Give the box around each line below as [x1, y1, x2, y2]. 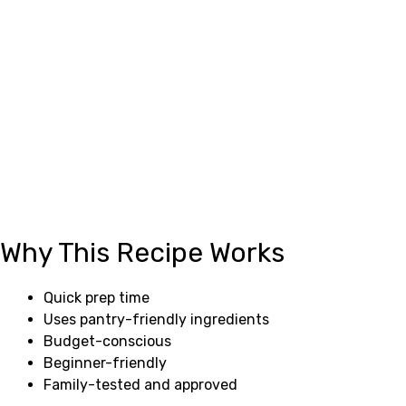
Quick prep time [43, 289, 150, 306]
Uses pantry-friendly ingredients [43, 311, 269, 328]
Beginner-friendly [43, 354, 167, 372]
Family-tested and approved [43, 376, 237, 393]
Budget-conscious [43, 333, 171, 350]
